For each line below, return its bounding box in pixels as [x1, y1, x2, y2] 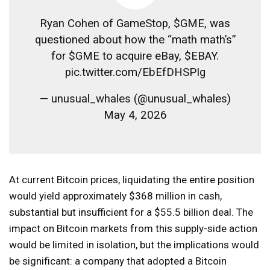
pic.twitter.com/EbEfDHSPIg [64, 65, 206, 79]
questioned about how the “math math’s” [34, 33, 236, 46]
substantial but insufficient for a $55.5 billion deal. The [9, 206, 253, 218]
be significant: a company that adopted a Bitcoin [9, 254, 227, 267]
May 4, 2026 [103, 108, 167, 122]
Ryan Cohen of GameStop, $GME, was [40, 16, 230, 30]
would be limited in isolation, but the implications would [9, 238, 259, 251]
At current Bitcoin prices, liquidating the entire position [9, 173, 254, 186]
